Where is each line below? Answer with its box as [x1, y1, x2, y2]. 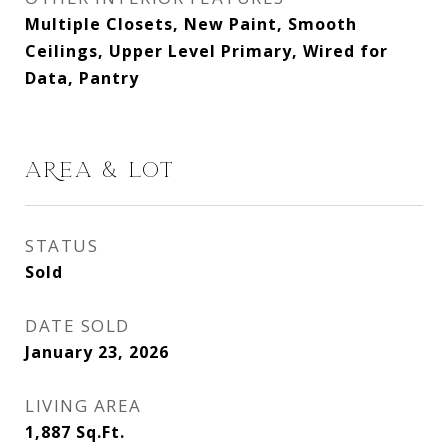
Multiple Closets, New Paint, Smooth [25, 13, 357, 35]
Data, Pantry [25, 67, 139, 89]
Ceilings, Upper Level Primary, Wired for [25, 40, 388, 62]
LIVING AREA [25, 394, 142, 417]
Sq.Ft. [76, 421, 125, 443]
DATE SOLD [25, 314, 130, 337]
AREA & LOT [25, 159, 176, 181]
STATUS [25, 234, 98, 257]
